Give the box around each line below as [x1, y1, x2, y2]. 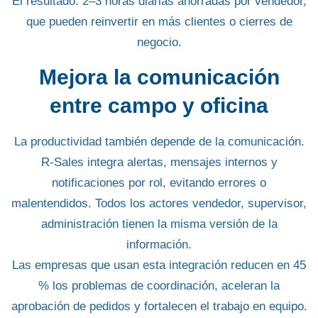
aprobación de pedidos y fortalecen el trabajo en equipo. [11, 299, 307, 313]
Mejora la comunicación [38, 65, 280, 89]
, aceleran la [214, 278, 280, 292]
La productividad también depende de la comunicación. [13, 134, 305, 148]
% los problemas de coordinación [38, 278, 214, 292]
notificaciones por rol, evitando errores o [52, 175, 266, 190]
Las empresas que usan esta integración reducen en [12, 258, 293, 272]
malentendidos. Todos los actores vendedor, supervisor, [11, 196, 307, 210]
